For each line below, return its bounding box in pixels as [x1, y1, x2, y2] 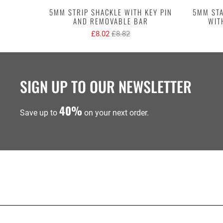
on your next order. [82, 108, 149, 118]
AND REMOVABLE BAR [73, 15, 148, 27]
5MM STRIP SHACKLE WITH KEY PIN [49, 6, 172, 18]
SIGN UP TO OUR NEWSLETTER [20, 75, 192, 98]
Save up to [20, 108, 59, 118]
